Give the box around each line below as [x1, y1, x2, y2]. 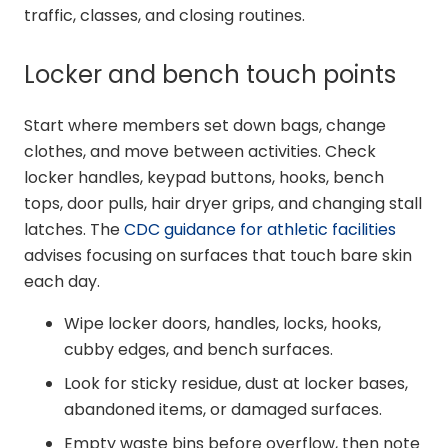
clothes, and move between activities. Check [24, 140, 376, 164]
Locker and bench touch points [24, 58, 396, 92]
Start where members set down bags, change [24, 114, 386, 138]
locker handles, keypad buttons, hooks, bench [24, 166, 384, 190]
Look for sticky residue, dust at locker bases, [64, 372, 408, 396]
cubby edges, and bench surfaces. [64, 338, 333, 362]
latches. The [24, 218, 124, 242]
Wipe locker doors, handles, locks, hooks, [64, 312, 381, 336]
